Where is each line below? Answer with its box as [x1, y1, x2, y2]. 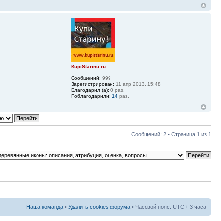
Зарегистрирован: [71, 81, 114, 87]
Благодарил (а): [71, 87, 109, 93]
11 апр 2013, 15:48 [114, 81, 161, 87]
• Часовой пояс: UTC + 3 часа [130, 203, 206, 210]
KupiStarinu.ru [71, 64, 106, 69]
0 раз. [109, 87, 125, 93]
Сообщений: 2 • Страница [131, 131, 197, 137]
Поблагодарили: [71, 93, 110, 99]
